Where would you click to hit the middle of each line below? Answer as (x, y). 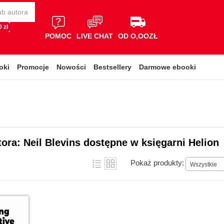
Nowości (71, 67)
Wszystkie (203, 164)
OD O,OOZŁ (138, 36)
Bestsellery (112, 67)
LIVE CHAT (95, 36)
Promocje (33, 67)
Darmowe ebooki (167, 67)
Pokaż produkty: (157, 162)
